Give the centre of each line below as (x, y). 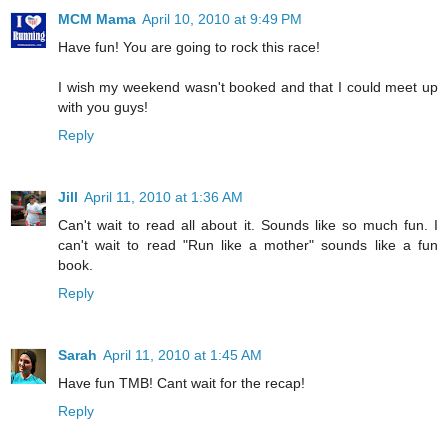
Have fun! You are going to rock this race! (189, 46)
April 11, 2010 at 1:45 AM (182, 354)
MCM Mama (97, 18)
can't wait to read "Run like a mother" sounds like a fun (248, 244)
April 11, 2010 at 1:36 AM (163, 196)
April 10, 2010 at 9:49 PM (222, 18)
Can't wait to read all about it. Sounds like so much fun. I (248, 224)
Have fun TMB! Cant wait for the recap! (181, 382)
